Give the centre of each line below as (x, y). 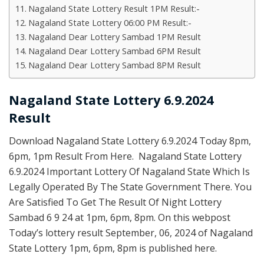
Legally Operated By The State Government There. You (130, 187)
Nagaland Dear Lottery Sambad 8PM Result (114, 65)
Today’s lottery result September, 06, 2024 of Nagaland (131, 232)
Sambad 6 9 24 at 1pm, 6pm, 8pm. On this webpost (120, 217)
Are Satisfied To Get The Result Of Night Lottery (115, 202)
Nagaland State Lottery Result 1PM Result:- (114, 9)
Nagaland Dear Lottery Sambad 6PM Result (114, 51)
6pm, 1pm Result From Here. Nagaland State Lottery (125, 156)
